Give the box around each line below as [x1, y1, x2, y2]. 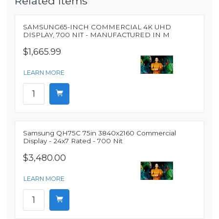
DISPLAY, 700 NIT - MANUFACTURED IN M [23, 31, 170, 39]
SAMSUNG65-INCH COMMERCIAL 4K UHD [23, 23, 171, 31]
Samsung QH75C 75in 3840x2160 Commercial [23, 129, 176, 137]
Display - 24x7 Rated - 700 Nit [23, 137, 123, 145]
